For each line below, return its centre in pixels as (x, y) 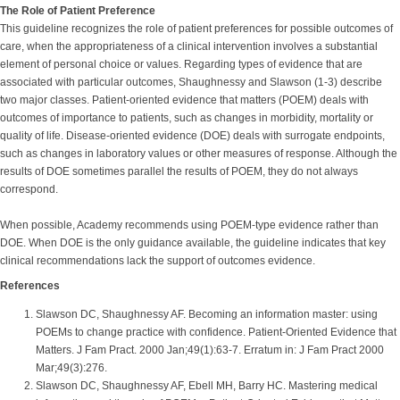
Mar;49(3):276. (71, 368)
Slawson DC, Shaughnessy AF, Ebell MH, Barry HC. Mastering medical (207, 386)
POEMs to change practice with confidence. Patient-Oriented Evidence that (216, 332)
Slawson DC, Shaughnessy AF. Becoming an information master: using (207, 314)
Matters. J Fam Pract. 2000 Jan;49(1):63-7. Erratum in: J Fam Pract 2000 (210, 350)
